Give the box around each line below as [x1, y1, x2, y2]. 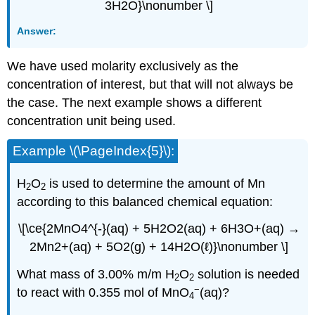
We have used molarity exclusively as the [7, 58, 239, 73]
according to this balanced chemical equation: [17, 194, 274, 209]
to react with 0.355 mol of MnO [17, 285, 190, 300]
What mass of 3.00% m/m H [17, 267, 175, 282]
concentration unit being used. [7, 113, 176, 128]
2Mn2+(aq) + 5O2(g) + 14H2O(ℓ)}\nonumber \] [30, 240, 288, 255]
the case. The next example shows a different [7, 95, 262, 110]
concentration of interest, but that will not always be [7, 77, 294, 91]
